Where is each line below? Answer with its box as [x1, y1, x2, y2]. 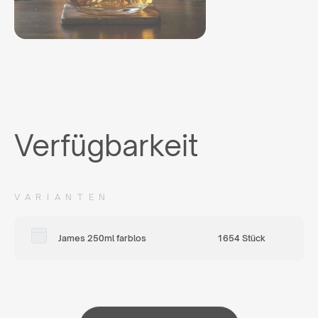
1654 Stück [217, 233, 265, 243]
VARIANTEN [14, 192, 111, 202]
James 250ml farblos [58, 233, 146, 243]
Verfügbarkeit [14, 128, 198, 163]
